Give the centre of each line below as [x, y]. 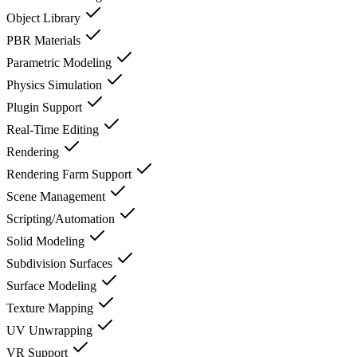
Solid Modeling [47, 241]
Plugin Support [46, 107]
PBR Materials [45, 40]
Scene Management [57, 196]
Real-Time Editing [54, 129]
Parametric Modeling [61, 62]
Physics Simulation [56, 84]
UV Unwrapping [51, 330]
